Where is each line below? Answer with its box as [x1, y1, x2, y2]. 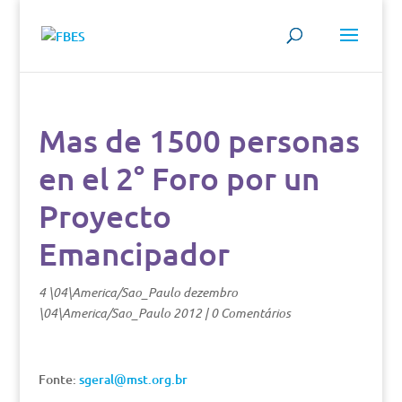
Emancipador [38, 234, 230, 273]
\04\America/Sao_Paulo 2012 [38, 304, 202, 321]
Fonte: [38, 371, 79, 388]
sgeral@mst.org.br [78, 371, 188, 388]
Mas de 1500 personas [38, 121, 360, 160]
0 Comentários [210, 304, 291, 321]
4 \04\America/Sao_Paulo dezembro [38, 284, 238, 301]
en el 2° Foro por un [38, 159, 319, 197]
